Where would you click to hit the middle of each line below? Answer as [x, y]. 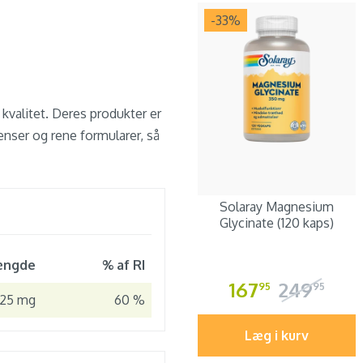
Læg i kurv [276, 335]
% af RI [124, 265]
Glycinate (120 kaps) [276, 222]
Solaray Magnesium [276, 206]
